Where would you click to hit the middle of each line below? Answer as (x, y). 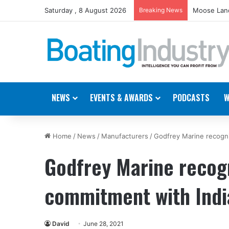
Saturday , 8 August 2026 (85, 10)
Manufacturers (125, 136)
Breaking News (161, 10)
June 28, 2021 (104, 223)
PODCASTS (191, 97)
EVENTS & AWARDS (121, 97)
